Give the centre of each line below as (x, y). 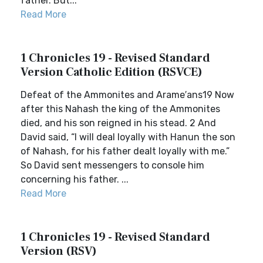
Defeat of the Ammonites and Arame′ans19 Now (127, 95)
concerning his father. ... (75, 179)
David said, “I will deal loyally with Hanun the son (128, 137)
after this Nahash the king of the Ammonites (120, 109)
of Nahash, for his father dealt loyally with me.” (125, 151)
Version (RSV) (59, 251)
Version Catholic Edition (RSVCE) (112, 72)
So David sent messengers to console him (112, 165)
